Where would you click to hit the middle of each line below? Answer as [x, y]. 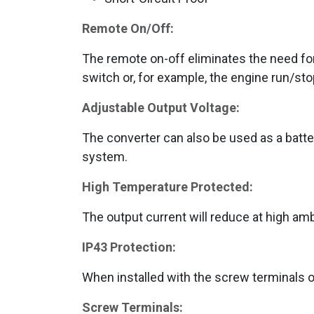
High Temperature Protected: [168, 186]
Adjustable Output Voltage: [161, 107]
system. [105, 156]
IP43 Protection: [129, 247]
